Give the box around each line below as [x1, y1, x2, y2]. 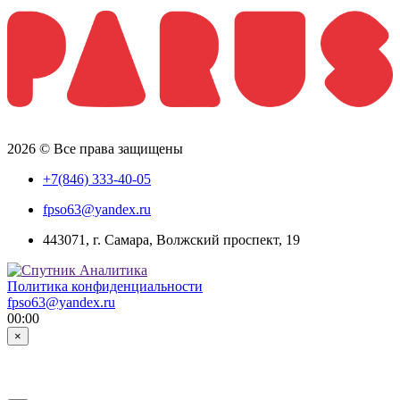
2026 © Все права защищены [7, 140, 183, 156]
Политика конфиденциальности [7, 278, 203, 294]
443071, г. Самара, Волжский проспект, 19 [43, 231, 300, 247]
